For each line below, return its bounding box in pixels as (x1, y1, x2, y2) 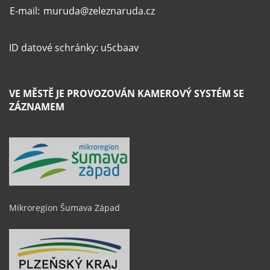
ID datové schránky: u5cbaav (9, 40, 139, 54)
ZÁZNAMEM (9, 99, 64, 113)
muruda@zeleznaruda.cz (43, 4, 155, 17)
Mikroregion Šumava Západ (9, 201, 120, 213)
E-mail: (10, 4, 42, 17)
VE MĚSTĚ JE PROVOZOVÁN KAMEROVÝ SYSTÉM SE (9, 86, 244, 100)
